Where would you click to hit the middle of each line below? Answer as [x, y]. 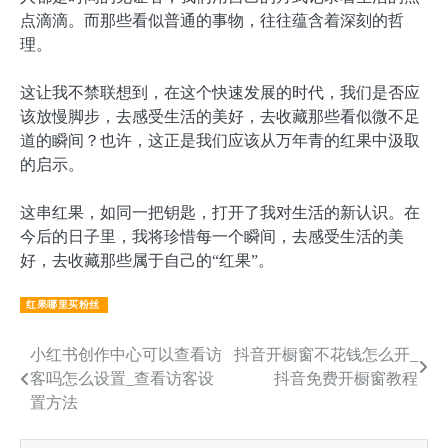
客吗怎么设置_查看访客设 [122, 378]
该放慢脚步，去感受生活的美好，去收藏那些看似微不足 [220, 117]
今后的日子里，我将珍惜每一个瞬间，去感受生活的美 [212, 237]
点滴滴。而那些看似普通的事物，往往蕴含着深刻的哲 [212, 21]
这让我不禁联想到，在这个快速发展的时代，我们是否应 [220, 93]
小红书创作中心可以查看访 [126, 354]
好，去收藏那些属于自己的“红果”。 [147, 261]
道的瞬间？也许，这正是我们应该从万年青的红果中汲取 [220, 141]
